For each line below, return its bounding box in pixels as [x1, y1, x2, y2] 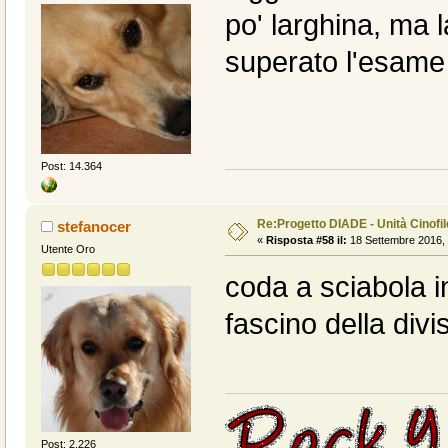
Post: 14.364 [40, 159, 102, 172]
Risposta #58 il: [265, 233, 347, 246]
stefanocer [57, 217, 132, 235]
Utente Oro [40, 242, 95, 255]
